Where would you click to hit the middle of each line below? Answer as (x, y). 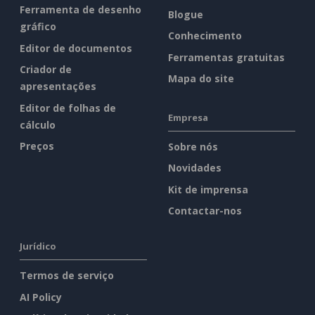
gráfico (38, 27)
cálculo (38, 124)
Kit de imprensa (208, 189)
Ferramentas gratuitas (226, 57)
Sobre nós (193, 146)
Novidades (195, 168)
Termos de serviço (67, 276)
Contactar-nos (205, 211)
